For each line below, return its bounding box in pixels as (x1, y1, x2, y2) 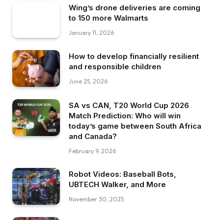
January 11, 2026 (69, 28, 114, 36)
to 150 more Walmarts (69, 13, 148, 23)
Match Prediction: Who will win (69, 110, 181, 120)
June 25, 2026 (69, 78, 108, 85)
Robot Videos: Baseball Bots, (69, 169, 176, 179)
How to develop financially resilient (69, 52, 199, 61)
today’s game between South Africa (69, 121, 201, 131)
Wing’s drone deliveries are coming (69, 2, 200, 12)
